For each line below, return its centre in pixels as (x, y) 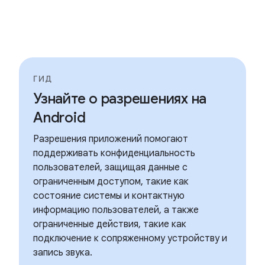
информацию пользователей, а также (116, 210)
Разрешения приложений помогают (111, 139)
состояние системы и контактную (109, 196)
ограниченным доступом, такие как (111, 182)
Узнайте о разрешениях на (120, 99)
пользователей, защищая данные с (110, 167)
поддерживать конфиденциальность (114, 153)
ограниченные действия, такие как (110, 224)
